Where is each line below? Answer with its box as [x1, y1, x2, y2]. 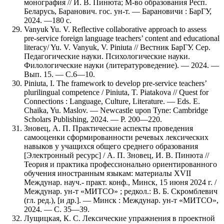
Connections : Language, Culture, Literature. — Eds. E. [24, 96, 200, 105]
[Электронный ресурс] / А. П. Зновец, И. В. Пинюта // [24, 150, 209, 159]
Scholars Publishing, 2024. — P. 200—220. [24, 114, 162, 123]
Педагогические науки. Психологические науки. [24, 51, 190, 60]
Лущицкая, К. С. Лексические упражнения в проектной [24, 213, 215, 222]
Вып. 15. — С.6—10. [24, 69, 95, 78]
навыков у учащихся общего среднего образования [24, 141, 198, 150]
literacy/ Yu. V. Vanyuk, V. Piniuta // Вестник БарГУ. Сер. [24, 42, 210, 51]
